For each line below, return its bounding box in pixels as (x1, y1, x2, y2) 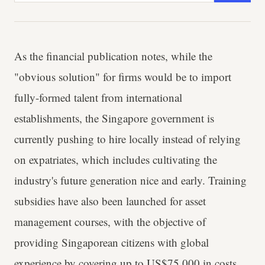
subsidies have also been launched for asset (14, 193, 206, 209)
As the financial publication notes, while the (14, 49, 212, 64)
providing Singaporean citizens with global (14, 235, 209, 250)
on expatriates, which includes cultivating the (14, 152, 217, 167)
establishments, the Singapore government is (14, 111, 214, 126)
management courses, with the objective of (14, 214, 206, 230)
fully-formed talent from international (14, 90, 182, 105)
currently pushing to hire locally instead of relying (14, 131, 241, 147)
